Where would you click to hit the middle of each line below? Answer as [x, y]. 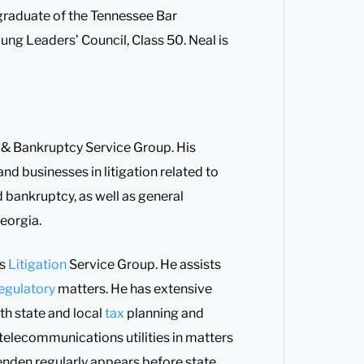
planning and [165, 313]
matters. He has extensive [134, 288]
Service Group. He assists [145, 264]
